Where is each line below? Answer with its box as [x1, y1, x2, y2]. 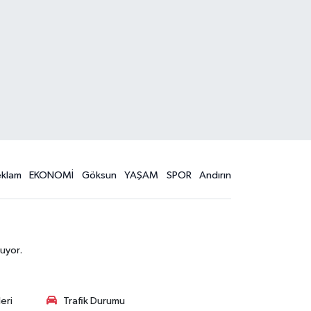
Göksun [81, 169, 117, 180]
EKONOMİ [29, 169, 74, 180]
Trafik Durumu [62, 295, 125, 306]
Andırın [199, 169, 232, 180]
